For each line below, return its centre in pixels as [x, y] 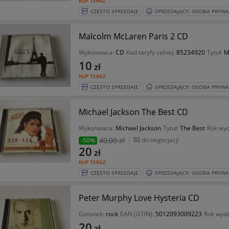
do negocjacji [160, 140]
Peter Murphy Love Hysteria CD [139, 198]
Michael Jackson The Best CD [133, 112]
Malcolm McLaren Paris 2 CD [133, 36]
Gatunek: [92, 214]
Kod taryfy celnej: [151, 52]
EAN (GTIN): [138, 214]
